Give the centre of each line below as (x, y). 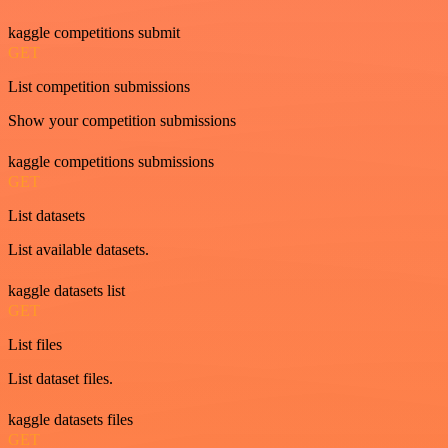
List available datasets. (78, 249)
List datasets (46, 215)
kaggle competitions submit (94, 32)
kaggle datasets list (66, 290)
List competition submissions (99, 86)
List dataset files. (60, 378)
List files (35, 344)
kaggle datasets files (70, 419)
